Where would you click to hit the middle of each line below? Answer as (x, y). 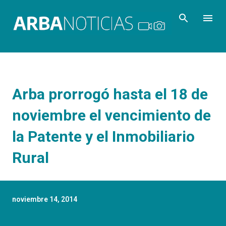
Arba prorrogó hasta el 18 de (110, 94)
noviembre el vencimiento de (111, 115)
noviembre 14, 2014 (45, 199)
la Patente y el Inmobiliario (103, 136)
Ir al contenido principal (113, 13)
